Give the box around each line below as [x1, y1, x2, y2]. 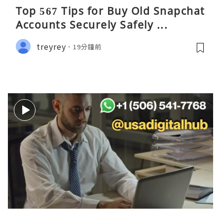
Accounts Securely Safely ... [16, 18, 168, 32]
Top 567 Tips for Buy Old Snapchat [16, 4, 205, 18]
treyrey [37, 40, 66, 52]
